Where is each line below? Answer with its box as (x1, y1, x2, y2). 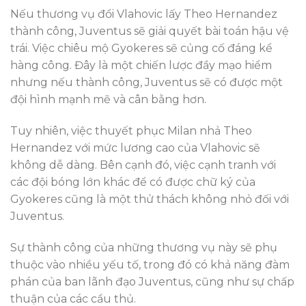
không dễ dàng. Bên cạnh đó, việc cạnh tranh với (10, 158, 276, 171)
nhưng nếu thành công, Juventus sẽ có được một (10, 76, 283, 89)
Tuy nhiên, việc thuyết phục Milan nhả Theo (10, 124, 252, 137)
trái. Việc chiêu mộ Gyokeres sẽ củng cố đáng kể (10, 42, 273, 55)
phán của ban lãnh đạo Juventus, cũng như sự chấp (10, 275, 294, 288)
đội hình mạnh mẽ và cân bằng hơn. (10, 93, 206, 107)
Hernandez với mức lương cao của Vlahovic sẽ (10, 141, 260, 154)
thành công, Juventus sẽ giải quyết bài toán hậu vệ (10, 25, 289, 38)
